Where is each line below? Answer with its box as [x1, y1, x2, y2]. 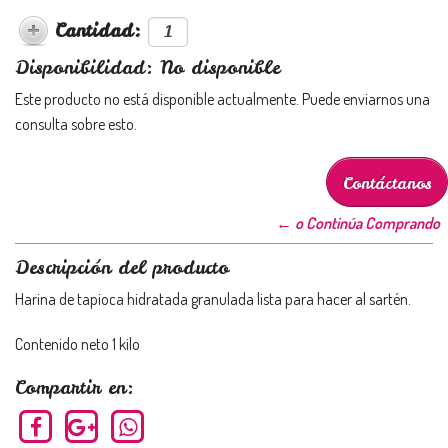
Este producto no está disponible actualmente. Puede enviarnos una [15, 89, 430, 110]
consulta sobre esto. [15, 114, 137, 135]
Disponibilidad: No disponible [15, 55, 280, 81]
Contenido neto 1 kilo [15, 334, 140, 355]
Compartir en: [15, 375, 134, 401]
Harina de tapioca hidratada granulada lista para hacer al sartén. [15, 289, 411, 310]
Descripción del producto [15, 255, 229, 281]
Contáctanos [343, 172, 431, 195]
